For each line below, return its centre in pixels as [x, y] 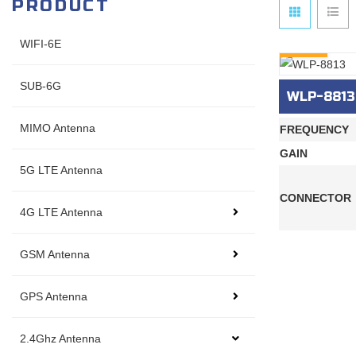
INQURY [304, 44]
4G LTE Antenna [61, 213]
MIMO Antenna [58, 128]
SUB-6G [41, 86]
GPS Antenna [54, 297]
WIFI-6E [41, 44]
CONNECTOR [315, 198]
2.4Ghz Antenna [60, 339]
